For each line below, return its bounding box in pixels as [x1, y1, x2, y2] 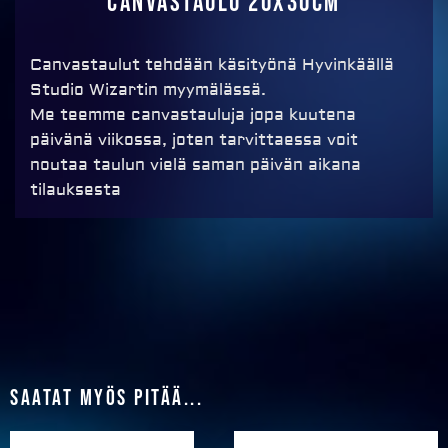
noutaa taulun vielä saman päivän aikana [30, 155, 361, 176]
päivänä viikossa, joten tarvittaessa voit [30, 130, 358, 151]
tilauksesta [30, 180, 121, 201]
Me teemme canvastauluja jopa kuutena [30, 105, 356, 126]
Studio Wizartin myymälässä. [30, 80, 266, 101]
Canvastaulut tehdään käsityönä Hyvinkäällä [30, 55, 394, 76]
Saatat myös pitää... [10, 385, 203, 413]
